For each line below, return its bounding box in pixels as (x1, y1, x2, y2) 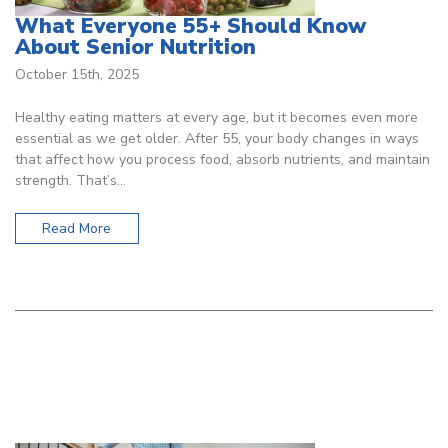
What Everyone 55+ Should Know (15, 12, 366, 41)
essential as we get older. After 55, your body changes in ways (15, 128, 419, 148)
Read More (42, 219, 112, 239)
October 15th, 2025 (15, 64, 139, 84)
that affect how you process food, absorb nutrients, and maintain (15, 149, 430, 169)
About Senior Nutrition (15, 33, 256, 62)
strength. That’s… (15, 170, 126, 190)
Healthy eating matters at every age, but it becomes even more (15, 107, 418, 127)
